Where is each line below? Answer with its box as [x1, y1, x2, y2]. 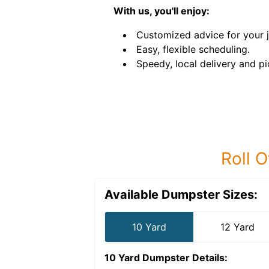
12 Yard [220, 221, 255, 233]
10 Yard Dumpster [104, 252, 190, 264]
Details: [190, 252, 228, 264]
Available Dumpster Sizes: [104, 187, 258, 202]
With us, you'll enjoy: [113, 5, 210, 17]
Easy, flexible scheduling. [136, 43, 250, 55]
